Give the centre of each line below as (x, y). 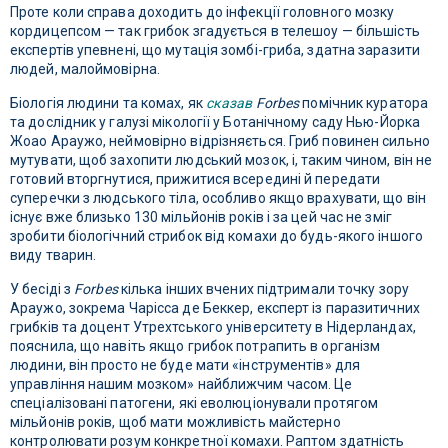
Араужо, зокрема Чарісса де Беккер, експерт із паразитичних (215, 308)
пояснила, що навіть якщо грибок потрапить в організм (195, 346)
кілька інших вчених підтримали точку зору (263, 289)
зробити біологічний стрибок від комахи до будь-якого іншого (216, 236)
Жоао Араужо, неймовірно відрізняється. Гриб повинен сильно (220, 141)
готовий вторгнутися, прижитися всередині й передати (195, 179)
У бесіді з (42, 289)
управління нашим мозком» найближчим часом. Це (181, 384)
